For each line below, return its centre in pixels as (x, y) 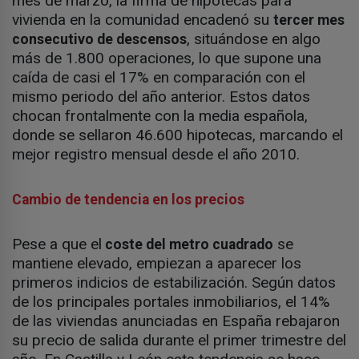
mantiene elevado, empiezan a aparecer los (157, 264)
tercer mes (309, 20)
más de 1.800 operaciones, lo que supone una (167, 58)
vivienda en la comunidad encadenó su (143, 20)
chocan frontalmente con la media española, (160, 116)
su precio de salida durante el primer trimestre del (179, 341)
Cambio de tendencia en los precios (128, 200)
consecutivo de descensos (99, 40)
